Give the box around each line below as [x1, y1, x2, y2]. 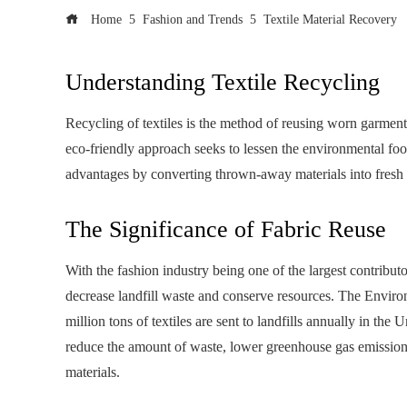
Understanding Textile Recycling [65, 69, 380, 95]
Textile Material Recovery [263, 12, 397, 26]
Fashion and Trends [143, 12, 243, 26]
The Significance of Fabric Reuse [65, 216, 386, 243]
